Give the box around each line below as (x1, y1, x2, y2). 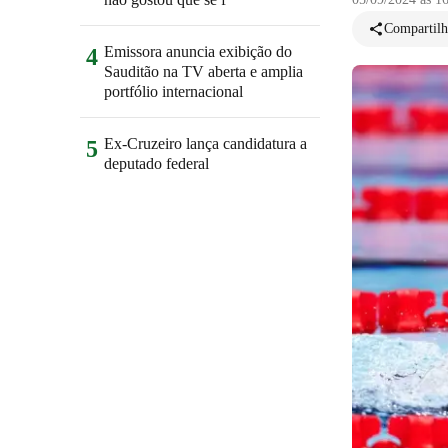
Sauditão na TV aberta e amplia (104, 63, 303, 80)
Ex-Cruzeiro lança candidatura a (104, 135, 307, 152)
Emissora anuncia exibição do (104, 43, 292, 60)
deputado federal (104, 155, 209, 172)
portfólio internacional (104, 83, 243, 100)
